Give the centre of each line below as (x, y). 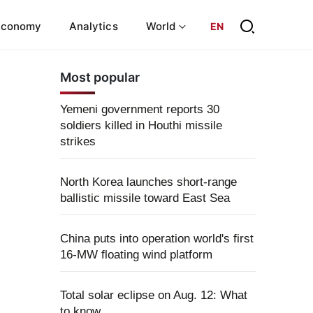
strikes (78, 141)
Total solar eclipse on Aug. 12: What (154, 295)
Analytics (94, 26)
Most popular (100, 77)
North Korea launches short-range (148, 182)
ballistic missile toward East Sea (145, 198)
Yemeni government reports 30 (140, 109)
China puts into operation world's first (157, 239)
